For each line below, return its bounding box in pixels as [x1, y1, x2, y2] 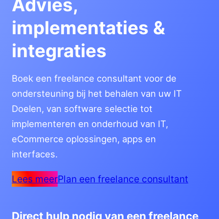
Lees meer [12, 173, 58, 185]
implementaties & [12, 17, 165, 39]
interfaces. [12, 149, 58, 160]
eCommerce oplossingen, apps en [12, 133, 156, 145]
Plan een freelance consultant [58, 173, 188, 185]
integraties [12, 40, 107, 62]
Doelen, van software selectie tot [12, 103, 153, 114]
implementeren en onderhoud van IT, [12, 118, 168, 130]
